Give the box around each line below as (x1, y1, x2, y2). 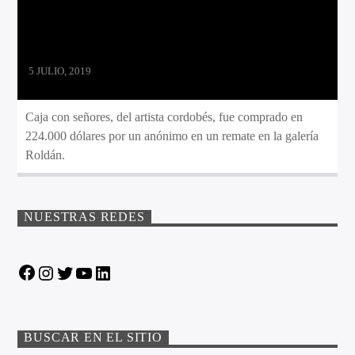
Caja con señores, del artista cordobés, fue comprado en (25, 109, 303, 124)
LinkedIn (113, 266, 155, 279)
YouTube (94, 266, 136, 279)
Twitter (74, 266, 108, 279)
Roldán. (25, 147, 66, 162)
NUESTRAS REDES (24, 209, 145, 223)
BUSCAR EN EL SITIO (24, 330, 162, 345)
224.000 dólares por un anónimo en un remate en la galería (25, 128, 319, 143)
